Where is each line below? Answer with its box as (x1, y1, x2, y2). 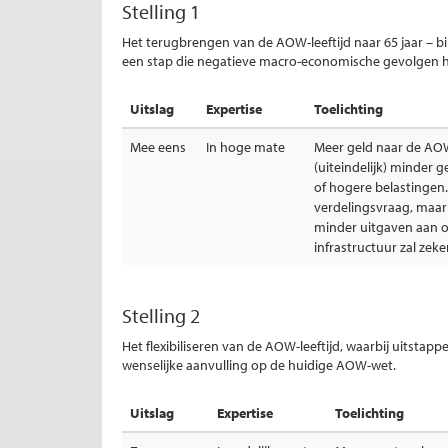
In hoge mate (206, 138, 285, 156)
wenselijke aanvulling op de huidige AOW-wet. (122, 356, 396, 374)
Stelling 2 (122, 303, 200, 328)
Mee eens (130, 138, 186, 156)
